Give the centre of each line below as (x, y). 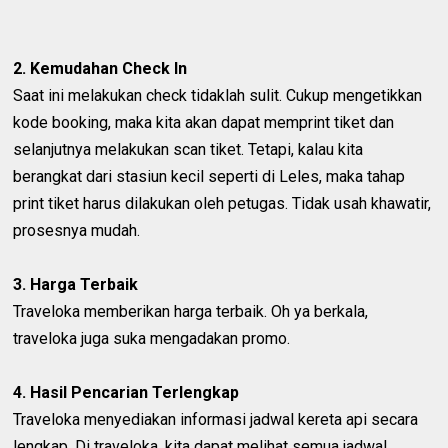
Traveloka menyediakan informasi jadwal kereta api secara (216, 420)
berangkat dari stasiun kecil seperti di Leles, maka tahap (209, 177)
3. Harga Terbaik (76, 285)
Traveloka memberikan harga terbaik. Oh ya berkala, (191, 312)
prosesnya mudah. (77, 231)
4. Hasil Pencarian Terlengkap (126, 393)
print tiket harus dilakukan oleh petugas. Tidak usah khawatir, (222, 204)
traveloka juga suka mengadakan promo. (152, 339)
